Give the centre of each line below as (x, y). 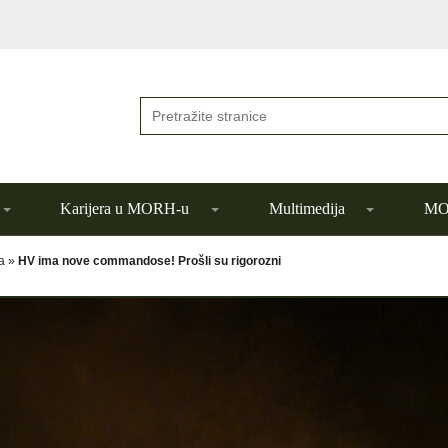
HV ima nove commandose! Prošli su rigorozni (149, 261)
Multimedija (306, 208)
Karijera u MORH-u (125, 208)
